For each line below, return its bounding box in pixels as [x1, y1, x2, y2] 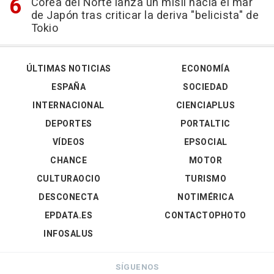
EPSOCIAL [183, 136, 228, 149]
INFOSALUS [43, 228, 94, 241]
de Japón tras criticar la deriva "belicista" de [31, 7, 259, 24]
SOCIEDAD [183, 81, 228, 94]
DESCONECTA [39, 191, 98, 204]
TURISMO [184, 172, 227, 186]
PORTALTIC [180, 117, 231, 131]
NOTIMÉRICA [177, 191, 234, 204]
